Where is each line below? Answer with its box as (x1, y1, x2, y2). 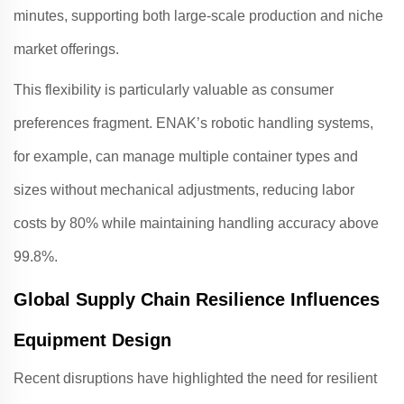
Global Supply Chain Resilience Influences (14, 289, 380, 309)
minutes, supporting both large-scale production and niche (14, 8, 383, 23)
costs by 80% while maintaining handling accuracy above (14, 216, 379, 231)
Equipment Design (14, 330, 171, 350)
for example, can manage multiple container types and (14, 149, 358, 164)
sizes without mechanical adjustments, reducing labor (14, 182, 354, 197)
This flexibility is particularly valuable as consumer (14, 82, 334, 97)
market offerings (14, 41, 115, 57)
